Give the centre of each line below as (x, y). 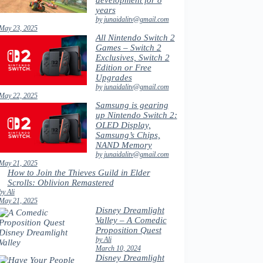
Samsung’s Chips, (128, 135)
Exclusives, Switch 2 (132, 58)
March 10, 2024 (118, 248)
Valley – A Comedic (131, 220)
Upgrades (114, 77)
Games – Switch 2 (128, 48)
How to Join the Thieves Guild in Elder (79, 173)
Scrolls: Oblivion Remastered (60, 183)
